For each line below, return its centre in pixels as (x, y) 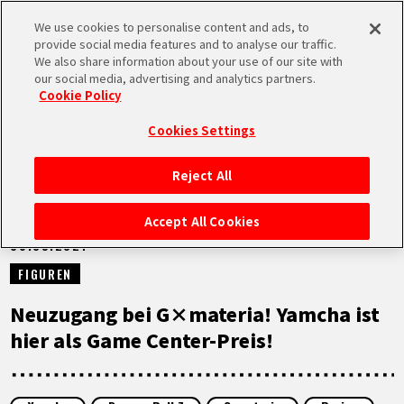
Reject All (202, 175)
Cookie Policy (80, 95)
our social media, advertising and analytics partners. (175, 78)
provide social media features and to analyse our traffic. (186, 44)
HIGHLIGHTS (113, 309)
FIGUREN (45, 273)
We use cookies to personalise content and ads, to (172, 27)
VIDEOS (91, 362)
